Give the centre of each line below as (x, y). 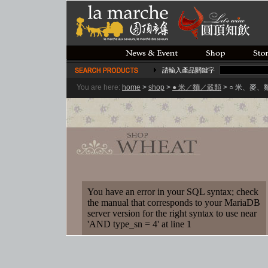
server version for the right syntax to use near (172, 213)
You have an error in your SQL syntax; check (173, 192)
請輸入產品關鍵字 (188, 70)
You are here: (98, 87)
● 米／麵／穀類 (197, 87)
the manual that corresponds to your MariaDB (174, 202)
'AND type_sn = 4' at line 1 (139, 224)
